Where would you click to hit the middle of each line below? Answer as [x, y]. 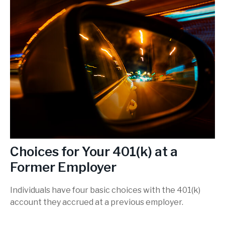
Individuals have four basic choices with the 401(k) [105, 190]
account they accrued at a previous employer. [97, 202]
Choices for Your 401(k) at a [94, 152]
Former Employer [63, 167]
